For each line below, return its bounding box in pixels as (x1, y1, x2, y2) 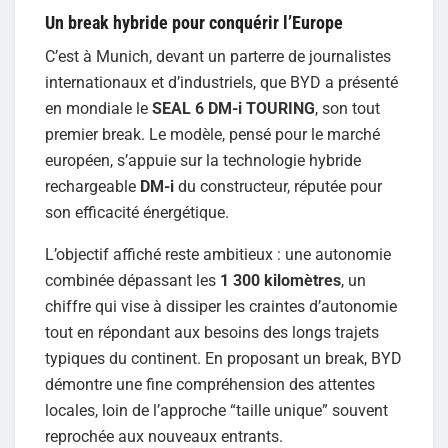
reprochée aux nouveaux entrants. (45, 426, 283, 446)
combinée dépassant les (45, 270, 220, 290)
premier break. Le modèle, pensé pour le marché (45, 124, 380, 144)
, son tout (315, 98, 380, 118)
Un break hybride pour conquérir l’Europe (45, 11, 343, 33)
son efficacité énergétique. (45, 202, 229, 222)
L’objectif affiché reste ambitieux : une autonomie (45, 244, 391, 264)
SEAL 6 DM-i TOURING (152, 98, 315, 118)
